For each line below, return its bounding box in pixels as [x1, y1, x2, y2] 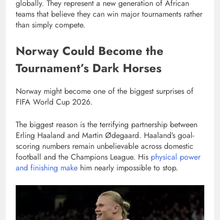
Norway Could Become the [16, 42, 164, 59]
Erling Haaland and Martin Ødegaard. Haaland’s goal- [16, 130, 194, 141]
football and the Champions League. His [16, 151, 151, 163]
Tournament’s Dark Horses [16, 59, 162, 77]
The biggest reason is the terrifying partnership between [16, 119, 197, 131]
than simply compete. [16, 19, 85, 30]
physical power [151, 151, 200, 163]
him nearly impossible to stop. [78, 162, 178, 174]
